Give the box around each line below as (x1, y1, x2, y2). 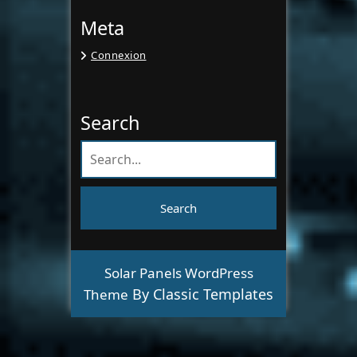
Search (80, 110, 140, 136)
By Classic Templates (128, 284, 273, 304)
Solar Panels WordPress (104, 264, 253, 283)
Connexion (91, 48, 147, 63)
